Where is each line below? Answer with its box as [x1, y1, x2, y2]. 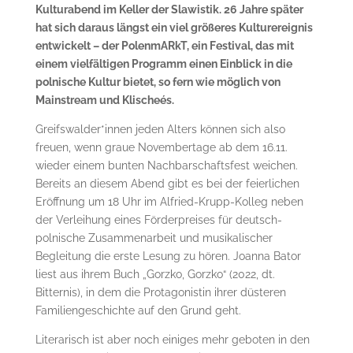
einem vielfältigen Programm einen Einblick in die [35, 57, 292, 70]
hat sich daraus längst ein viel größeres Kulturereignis [35, 20, 313, 34]
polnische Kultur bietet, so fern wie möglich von [35, 75, 281, 88]
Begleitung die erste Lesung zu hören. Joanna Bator [35, 249, 301, 262]
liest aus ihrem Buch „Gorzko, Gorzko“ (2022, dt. [35, 267, 275, 281]
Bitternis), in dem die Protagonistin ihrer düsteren [35, 285, 286, 299]
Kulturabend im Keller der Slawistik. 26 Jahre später [35, 2, 303, 16]
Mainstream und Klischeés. [35, 93, 174, 106]
